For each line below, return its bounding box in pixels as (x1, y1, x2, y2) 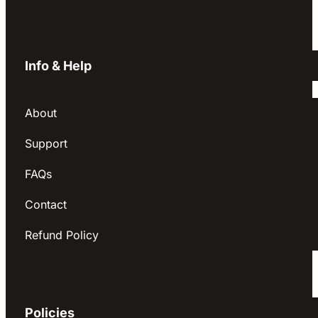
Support (25, 136, 67, 150)
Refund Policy (25, 227, 99, 242)
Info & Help (25, 58, 92, 74)
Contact (25, 197, 67, 212)
